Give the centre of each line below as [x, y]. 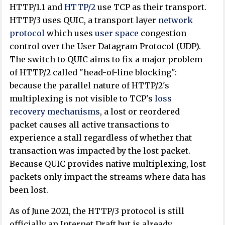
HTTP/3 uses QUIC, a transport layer [84, 20]
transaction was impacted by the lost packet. [100, 151]
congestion [163, 33]
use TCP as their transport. [151, 7]
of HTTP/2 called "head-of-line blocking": [93, 73]
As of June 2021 [39, 211]
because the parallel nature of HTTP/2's [90, 86]
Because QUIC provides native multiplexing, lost [108, 164]
